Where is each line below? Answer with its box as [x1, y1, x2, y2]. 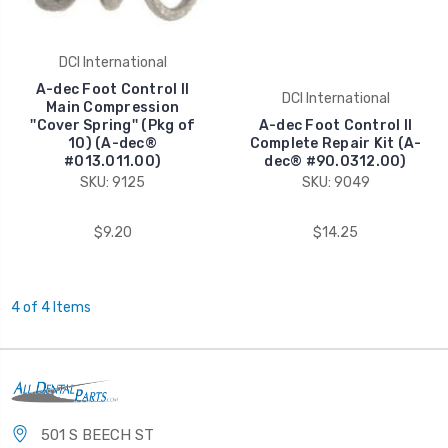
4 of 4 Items [11, 298, 91, 316]
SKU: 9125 [80, 173, 145, 191]
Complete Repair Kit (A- [249, 134, 422, 152]
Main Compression [46, 98, 179, 116]
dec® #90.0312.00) [264, 152, 407, 170]
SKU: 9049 [301, 173, 370, 191]
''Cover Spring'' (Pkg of [30, 116, 195, 134]
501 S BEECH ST [41, 426, 154, 445]
